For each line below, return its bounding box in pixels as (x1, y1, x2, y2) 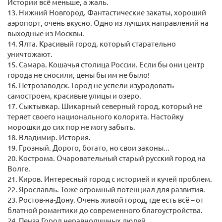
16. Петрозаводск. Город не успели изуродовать (7, 80, 174, 90)
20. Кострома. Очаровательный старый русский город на (7, 153, 206, 163)
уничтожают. (7, 49, 53, 59)
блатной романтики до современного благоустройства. (7, 205, 203, 215)
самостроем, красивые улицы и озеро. (7, 91, 141, 101)
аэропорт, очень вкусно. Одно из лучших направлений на (7, 18, 209, 28)
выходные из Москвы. (7, 28, 84, 38)
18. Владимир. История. (7, 132, 91, 142)
